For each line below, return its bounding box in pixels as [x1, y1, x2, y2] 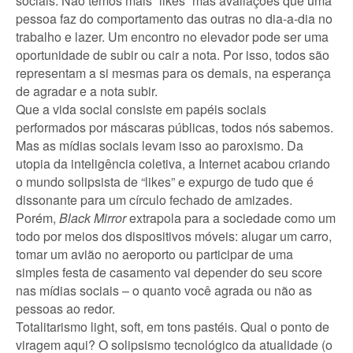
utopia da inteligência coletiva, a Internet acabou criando [16, 154, 330, 173]
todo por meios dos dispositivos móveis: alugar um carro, [16, 226, 332, 245]
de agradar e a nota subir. [16, 81, 158, 100]
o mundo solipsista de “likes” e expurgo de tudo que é [16, 172, 314, 191]
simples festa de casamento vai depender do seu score [16, 262, 322, 281]
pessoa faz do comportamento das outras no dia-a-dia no [16, 9, 333, 28]
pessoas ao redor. [16, 299, 115, 318]
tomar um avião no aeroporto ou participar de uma [16, 244, 293, 263]
